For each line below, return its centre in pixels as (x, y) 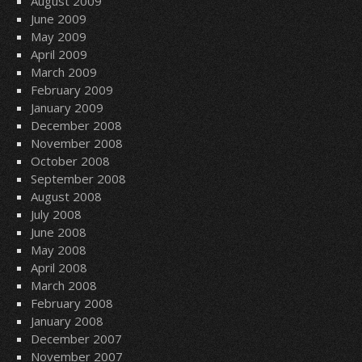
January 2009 (67, 107)
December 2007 (76, 339)
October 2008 (70, 161)
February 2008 (72, 303)
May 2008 (58, 250)
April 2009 (59, 54)
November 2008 (76, 143)
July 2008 (56, 214)
